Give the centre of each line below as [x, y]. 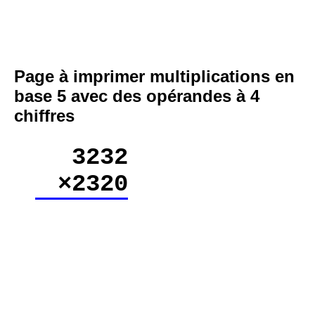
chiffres [44, 116]
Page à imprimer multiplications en [154, 76]
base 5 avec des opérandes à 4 [137, 96]
